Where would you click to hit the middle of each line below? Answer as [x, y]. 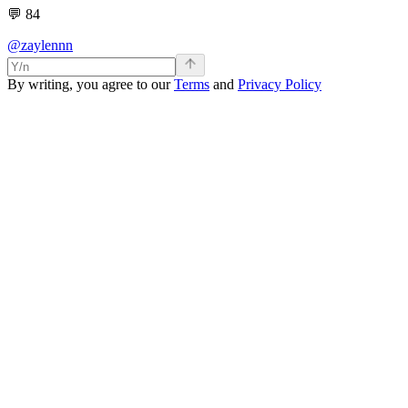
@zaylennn [40, 45]
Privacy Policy [280, 84]
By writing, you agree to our [91, 84]
